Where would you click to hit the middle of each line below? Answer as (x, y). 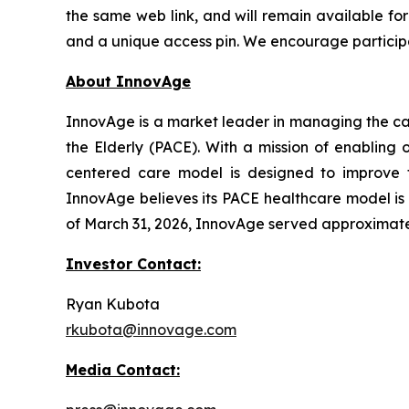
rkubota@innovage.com (151, 330)
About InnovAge (128, 81)
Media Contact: (123, 370)
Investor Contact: (133, 264)
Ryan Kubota (113, 304)
